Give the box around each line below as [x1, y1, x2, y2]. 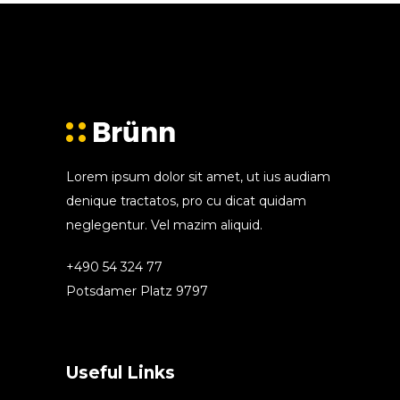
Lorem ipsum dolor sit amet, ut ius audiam [66, 169, 330, 186]
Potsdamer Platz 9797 [66, 283, 208, 300]
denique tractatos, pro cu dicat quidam [66, 193, 306, 210]
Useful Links [66, 362, 175, 384]
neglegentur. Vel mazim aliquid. [66, 217, 262, 234]
